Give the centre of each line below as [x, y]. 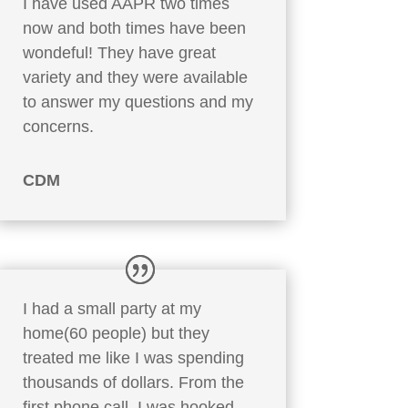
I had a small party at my [112, 308]
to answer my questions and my [138, 102]
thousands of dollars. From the [133, 382]
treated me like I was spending [133, 357]
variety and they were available [135, 77]
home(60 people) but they [116, 333]
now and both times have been [134, 28]
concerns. [58, 126]
